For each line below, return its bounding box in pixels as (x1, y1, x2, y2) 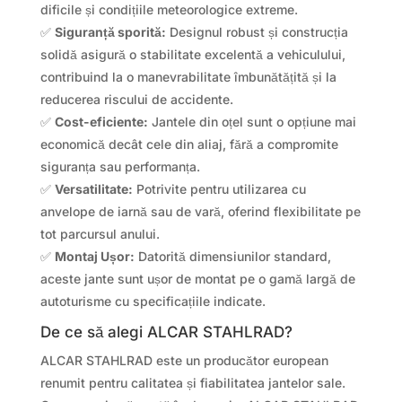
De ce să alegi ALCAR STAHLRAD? (39, 322, 293, 341)
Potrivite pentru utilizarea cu (132, 180, 306, 197)
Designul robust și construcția (165, 23, 348, 39)
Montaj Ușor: (54, 248, 135, 264)
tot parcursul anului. (39, 225, 160, 241)
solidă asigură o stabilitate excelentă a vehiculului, (39, 46, 345, 62)
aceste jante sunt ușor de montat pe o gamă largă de (39, 270, 355, 286)
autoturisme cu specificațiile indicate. (39, 293, 266, 309)
